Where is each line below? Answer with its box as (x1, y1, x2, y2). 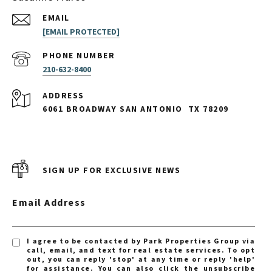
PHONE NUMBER (42, 49, 115, 62)
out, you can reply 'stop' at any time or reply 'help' (27, 254, 255, 265)
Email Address (12, 195, 86, 209)
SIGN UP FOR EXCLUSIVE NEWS (42, 165, 180, 177)
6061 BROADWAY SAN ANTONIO (42, 103, 183, 115)
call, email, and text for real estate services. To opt (27, 245, 255, 256)
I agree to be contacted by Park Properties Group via (27, 236, 255, 246)
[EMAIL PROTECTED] (42, 25, 120, 38)
